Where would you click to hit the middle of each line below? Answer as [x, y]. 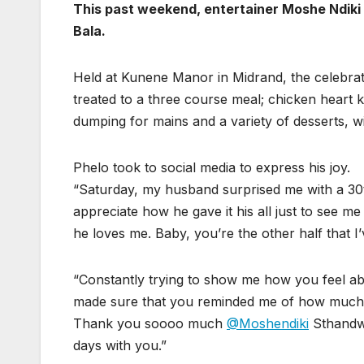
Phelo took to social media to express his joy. [212, 167]
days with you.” [120, 345]
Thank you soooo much [150, 323]
